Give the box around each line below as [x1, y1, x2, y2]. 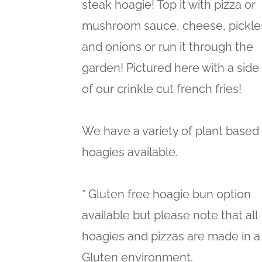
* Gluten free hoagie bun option [82, 187, 251, 201]
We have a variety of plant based [82, 123, 260, 138]
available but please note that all [82, 208, 258, 222]
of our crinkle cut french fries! [82, 81, 242, 96]
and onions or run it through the [82, 39, 254, 54]
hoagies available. [82, 144, 178, 159]
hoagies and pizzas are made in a [82, 229, 261, 243]
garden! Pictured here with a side [82, 60, 260, 75]
